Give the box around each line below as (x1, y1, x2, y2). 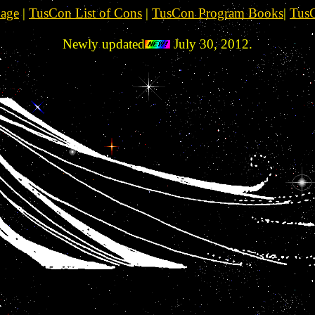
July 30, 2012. (170, 37, 252, 51)
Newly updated (63, 37, 145, 51)
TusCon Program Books (152, 6, 283, 20)
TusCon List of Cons (29, 6, 142, 20)
